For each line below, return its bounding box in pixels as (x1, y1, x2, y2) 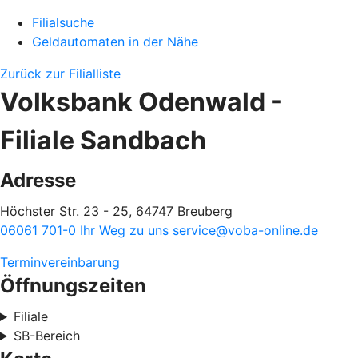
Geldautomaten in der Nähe (32, 34, 198, 50)
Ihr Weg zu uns (80, 222, 173, 238)
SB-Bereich (13, 328, 80, 344)
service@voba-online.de (173, 222, 318, 238)
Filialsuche (32, 14, 94, 30)
